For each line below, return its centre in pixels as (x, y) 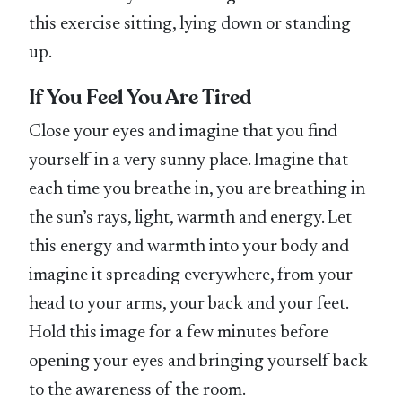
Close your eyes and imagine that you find (184, 131)
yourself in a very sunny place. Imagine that (189, 160)
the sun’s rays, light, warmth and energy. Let (191, 218)
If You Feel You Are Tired (140, 97)
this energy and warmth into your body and (189, 246)
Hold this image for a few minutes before (179, 332)
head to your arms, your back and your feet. (189, 304)
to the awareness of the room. (138, 390)
